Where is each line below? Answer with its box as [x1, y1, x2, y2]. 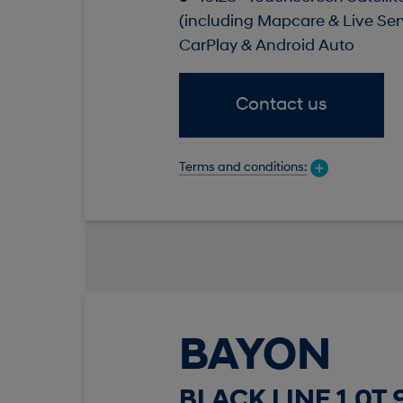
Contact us [236, 96, 327, 115]
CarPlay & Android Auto [178, 38, 354, 56]
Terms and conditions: [178, 160, 307, 175]
